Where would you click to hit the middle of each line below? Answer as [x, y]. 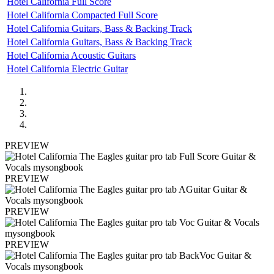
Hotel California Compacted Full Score [82, 15]
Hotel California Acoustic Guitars [71, 55]
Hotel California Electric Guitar [67, 68]
